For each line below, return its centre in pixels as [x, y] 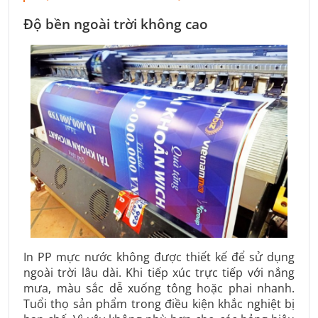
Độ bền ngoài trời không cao [116, 24]
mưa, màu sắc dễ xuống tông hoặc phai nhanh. [159, 289]
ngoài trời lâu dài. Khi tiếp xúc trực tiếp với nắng [159, 273]
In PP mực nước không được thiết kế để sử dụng [159, 257]
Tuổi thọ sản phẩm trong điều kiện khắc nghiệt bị [159, 304]
